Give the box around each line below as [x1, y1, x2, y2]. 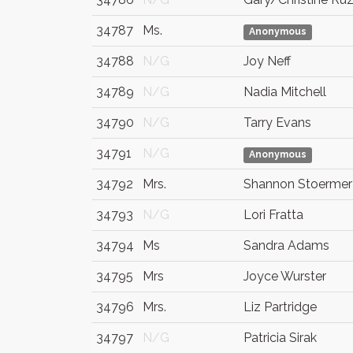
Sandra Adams [243, 238, 329, 253]
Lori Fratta [243, 207, 303, 222]
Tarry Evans [243, 115, 311, 130]
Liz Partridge [243, 299, 317, 314]
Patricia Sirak [243, 330, 317, 345]
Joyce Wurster [243, 269, 326, 284]
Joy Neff [243, 54, 291, 69]
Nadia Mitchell [243, 84, 326, 99]
